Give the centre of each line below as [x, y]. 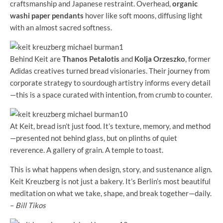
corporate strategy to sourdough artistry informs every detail [110, 83]
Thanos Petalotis [91, 59]
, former [198, 59]
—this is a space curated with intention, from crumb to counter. [111, 95]
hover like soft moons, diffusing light [143, 16]
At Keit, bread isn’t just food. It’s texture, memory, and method [110, 126]
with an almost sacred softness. [61, 28]
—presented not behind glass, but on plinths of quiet [94, 138]
